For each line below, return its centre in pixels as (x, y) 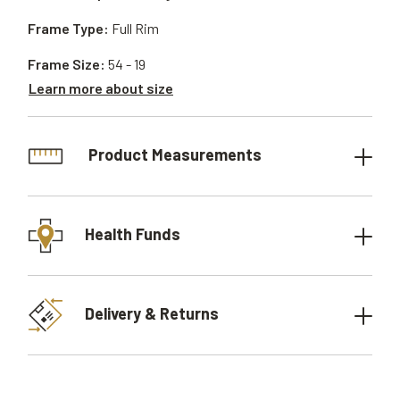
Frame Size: (67, 64)
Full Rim (135, 28)
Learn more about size (101, 87)
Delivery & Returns (152, 313)
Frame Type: (68, 28)
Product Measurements (173, 154)
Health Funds (133, 233)
